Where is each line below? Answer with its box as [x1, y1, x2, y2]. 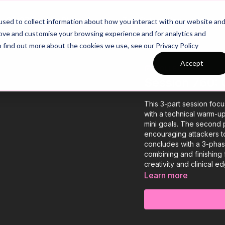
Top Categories [122, 15, 181, 25]
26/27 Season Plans [7, 15, 82, 25]
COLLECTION [152, 64, 201, 72]
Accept [180, 58, 204, 67]
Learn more [144, 170, 188, 180]
